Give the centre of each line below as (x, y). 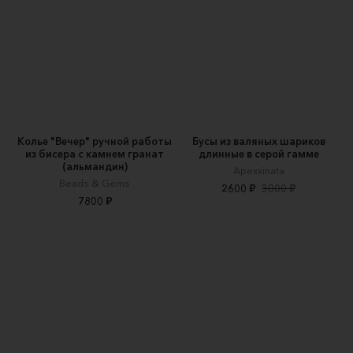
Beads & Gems (95, 183)
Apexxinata (258, 171)
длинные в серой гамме (258, 154)
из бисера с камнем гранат (95, 154)
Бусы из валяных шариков (258, 141)
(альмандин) (95, 167)
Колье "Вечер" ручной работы (95, 141)
